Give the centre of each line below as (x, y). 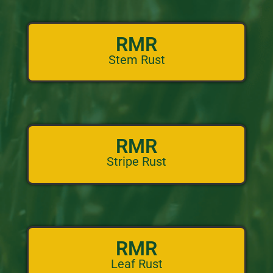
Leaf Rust (136, 264)
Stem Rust (136, 59)
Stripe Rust (136, 162)
